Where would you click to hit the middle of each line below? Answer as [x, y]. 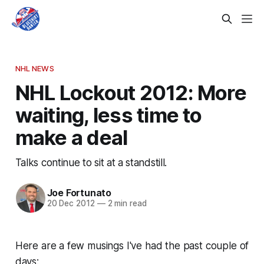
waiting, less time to [108, 115]
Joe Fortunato [79, 193]
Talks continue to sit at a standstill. [91, 162]
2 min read [126, 204]
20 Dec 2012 [71, 204]
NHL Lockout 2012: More [131, 92]
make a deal [71, 137]
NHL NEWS [34, 68]
